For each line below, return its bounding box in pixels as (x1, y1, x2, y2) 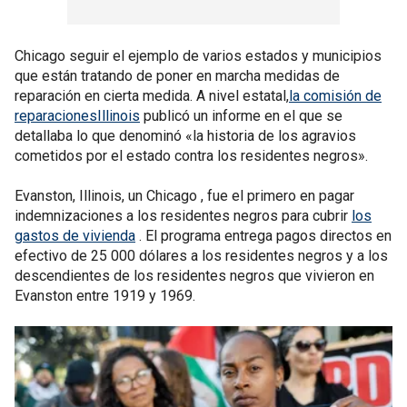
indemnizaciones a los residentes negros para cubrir (15, 206, 352, 224)
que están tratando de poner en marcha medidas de (15, 66, 340, 84)
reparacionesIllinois (15, 106, 140, 124)
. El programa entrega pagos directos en (135, 226, 392, 244)
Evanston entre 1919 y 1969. (15, 286, 195, 304)
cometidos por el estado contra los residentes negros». (15, 146, 372, 164)
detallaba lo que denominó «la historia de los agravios (15, 126, 356, 144)
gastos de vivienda (15, 226, 135, 244)
